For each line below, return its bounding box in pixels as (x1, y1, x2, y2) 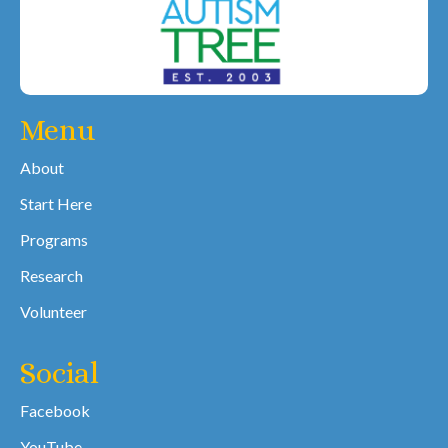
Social (20, 356, 99, 391)
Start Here (20, 194, 92, 214)
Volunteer (20, 302, 87, 322)
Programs (20, 230, 88, 250)
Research (20, 266, 83, 286)
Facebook (20, 401, 90, 421)
